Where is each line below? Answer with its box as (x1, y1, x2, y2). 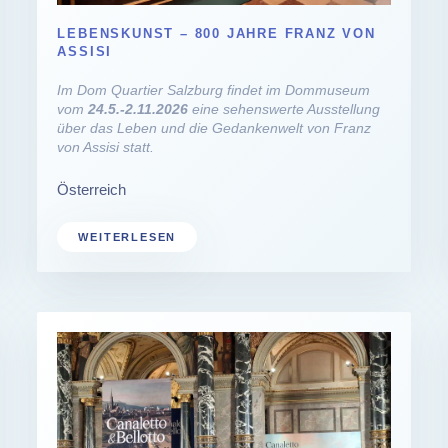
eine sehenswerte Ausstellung (188, 100, 381, 117)
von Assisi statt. (57, 138, 155, 155)
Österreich (57, 180, 127, 198)
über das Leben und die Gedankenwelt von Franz (57, 119, 372, 136)
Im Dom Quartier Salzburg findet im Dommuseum (57, 81, 371, 98)
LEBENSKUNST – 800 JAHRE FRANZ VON (57, 25, 376, 41)
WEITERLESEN (78, 230, 177, 243)
